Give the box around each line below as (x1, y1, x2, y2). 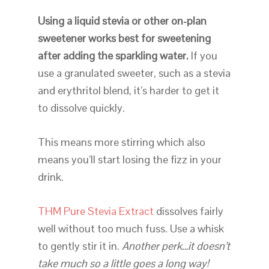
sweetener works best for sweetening (37, 31, 211, 46)
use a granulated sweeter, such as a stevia (37, 66, 231, 80)
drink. (37, 170, 64, 184)
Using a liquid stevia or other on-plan (37, 14, 207, 28)
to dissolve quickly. (37, 101, 125, 115)
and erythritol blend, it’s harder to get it (37, 83, 219, 98)
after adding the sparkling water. (37, 49, 191, 63)
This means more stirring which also (37, 135, 205, 150)
